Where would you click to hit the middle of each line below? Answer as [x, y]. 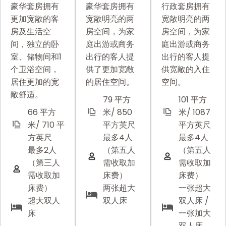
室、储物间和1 [36, 56]
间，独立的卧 [35, 44]
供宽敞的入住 [185, 69]
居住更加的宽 [35, 82]
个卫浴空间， [35, 69]
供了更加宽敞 [110, 69]
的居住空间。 [110, 82]
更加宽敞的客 [35, 19]
